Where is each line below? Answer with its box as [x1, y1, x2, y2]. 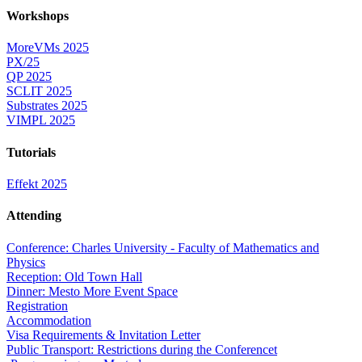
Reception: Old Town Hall [6, 269, 142, 284]
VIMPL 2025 [6, 113, 75, 128]
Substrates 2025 [6, 99, 87, 113]
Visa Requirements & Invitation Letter [6, 327, 200, 342]
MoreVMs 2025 [6, 40, 89, 55]
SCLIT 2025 [6, 84, 72, 99]
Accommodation [6, 313, 91, 327]
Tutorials [6, 145, 56, 159]
